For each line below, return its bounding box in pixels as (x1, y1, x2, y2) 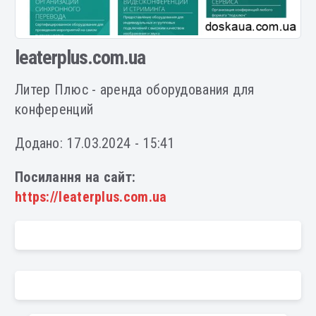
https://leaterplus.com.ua (14, 188, 167, 206)
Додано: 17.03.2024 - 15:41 (14, 135, 175, 152)
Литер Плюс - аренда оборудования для (14, 81, 255, 99)
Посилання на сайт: (14, 169, 136, 186)
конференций (14, 101, 94, 119)
